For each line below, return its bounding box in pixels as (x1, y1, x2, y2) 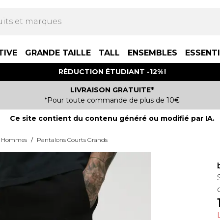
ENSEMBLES (128, 48, 177, 57)
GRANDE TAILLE (25, 48, 91, 57)
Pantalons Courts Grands (37, 136, 108, 143)
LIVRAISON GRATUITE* (70, 85, 154, 94)
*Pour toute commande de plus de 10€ (44, 96, 180, 105)
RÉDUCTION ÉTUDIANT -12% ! (58, 67, 166, 76)
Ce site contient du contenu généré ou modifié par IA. (9, 114, 215, 123)
